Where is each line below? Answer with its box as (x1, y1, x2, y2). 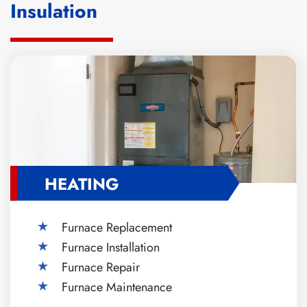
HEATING (45, 171, 119, 196)
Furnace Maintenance (62, 278, 172, 296)
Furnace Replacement (62, 218, 172, 236)
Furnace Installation (62, 238, 160, 256)
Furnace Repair (62, 258, 140, 276)
